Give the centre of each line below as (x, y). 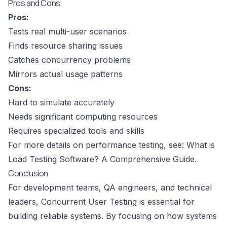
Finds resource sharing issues (65, 46)
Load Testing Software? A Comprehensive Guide (101, 159)
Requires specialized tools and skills (76, 131)
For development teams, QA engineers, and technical (110, 188)
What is (201, 145)
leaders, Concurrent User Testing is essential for (101, 202)
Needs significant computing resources (83, 117)
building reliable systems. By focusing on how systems (112, 216)
